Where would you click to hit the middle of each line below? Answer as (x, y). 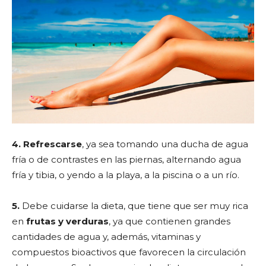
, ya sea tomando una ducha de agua (165, 144)
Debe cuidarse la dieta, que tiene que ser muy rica (135, 205)
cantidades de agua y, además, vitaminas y (106, 236)
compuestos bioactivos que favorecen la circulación (129, 252)
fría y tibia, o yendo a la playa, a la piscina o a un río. (126, 175)
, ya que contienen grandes (170, 221)
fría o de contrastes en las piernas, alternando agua (126, 159)
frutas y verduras (67, 221)
